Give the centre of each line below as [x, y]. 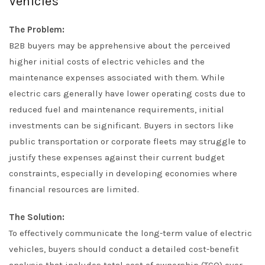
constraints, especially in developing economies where [123, 173]
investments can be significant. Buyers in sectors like [121, 125]
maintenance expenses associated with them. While [117, 77]
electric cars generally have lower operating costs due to [127, 93]
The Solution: [37, 217]
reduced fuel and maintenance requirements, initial [117, 109]
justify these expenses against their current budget [117, 157]
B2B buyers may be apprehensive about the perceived [120, 46]
